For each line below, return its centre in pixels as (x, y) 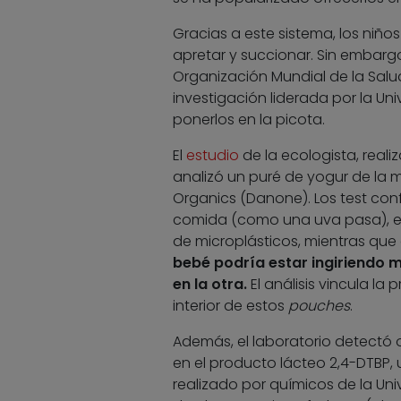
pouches (319, 306)
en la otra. (209, 285)
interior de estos (230, 306)
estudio (212, 156)
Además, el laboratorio (252, 342)
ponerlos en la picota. (248, 120)
